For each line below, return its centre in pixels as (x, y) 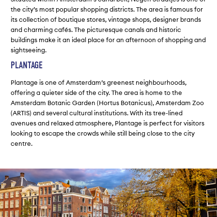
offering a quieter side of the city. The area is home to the (97, 93)
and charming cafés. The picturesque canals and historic (96, 29)
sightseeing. (29, 50)
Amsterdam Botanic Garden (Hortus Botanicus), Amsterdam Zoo (108, 103)
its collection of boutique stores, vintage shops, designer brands (106, 19)
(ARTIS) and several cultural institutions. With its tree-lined (97, 113)
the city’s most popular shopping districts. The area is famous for (107, 9)
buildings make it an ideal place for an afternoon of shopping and (108, 39)
